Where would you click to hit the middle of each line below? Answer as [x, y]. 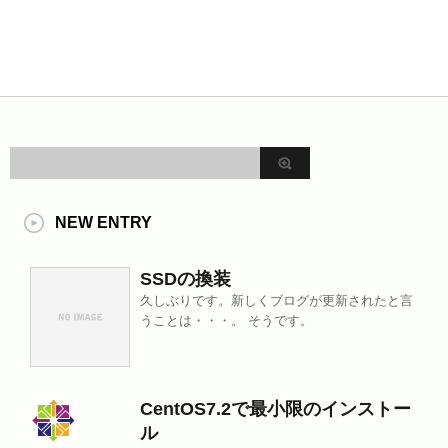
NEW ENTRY [103, 222]
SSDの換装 [185, 279]
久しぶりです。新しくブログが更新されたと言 [276, 300]
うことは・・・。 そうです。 [226, 320]
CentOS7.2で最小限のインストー [275, 409]
